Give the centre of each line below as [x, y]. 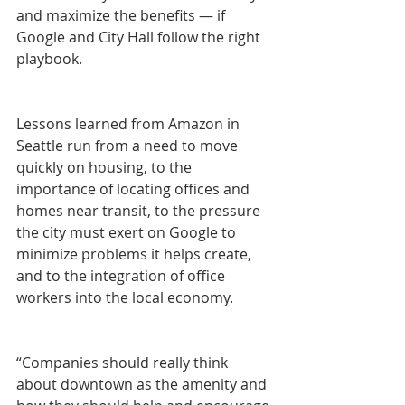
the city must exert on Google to [128, 232]
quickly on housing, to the [106, 167]
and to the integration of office [122, 276]
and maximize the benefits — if [122, 15]
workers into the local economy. [125, 297]
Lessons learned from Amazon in [130, 124]
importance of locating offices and [135, 189]
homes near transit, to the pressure [140, 211]
